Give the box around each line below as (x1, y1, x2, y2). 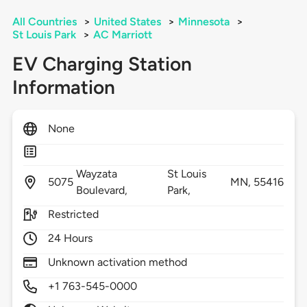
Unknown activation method (47, 256, 188, 269)
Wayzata (75, 167, 118, 181)
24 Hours (47, 232, 93, 245)
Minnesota (177, 15, 230, 29)
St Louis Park (12, 28, 76, 42)
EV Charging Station (12, 52, 192, 76)
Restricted (47, 208, 99, 221)
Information (12, 75, 115, 99)
